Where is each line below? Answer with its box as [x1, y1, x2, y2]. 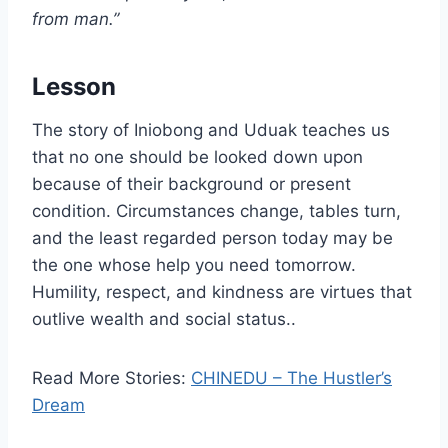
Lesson [32, 72, 116, 102]
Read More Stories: [32, 368, 191, 389]
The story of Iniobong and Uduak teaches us [32, 120, 390, 141]
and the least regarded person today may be [32, 228, 393, 249]
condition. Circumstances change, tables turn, [32, 201, 401, 222]
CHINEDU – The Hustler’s [191, 368, 392, 389]
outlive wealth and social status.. [32, 309, 296, 330]
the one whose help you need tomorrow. [32, 255, 356, 276]
